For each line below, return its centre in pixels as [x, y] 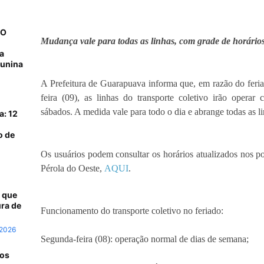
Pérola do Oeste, [72, 169]
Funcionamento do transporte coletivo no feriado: [132, 211]
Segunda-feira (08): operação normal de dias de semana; [145, 239]
